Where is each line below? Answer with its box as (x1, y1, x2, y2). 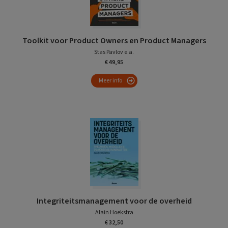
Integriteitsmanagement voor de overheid (36, 195, 192, 207)
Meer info (98, 76, 122, 85)
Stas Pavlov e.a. (94, 47, 134, 56)
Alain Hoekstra (95, 208, 133, 217)
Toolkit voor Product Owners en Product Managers (22, 35, 206, 46)
